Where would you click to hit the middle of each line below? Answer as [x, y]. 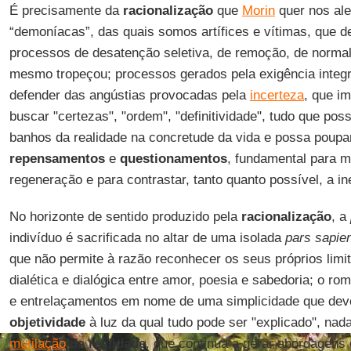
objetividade [47, 322]
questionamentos [173, 159]
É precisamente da [66, 11]
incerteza [277, 95]
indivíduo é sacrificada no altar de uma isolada [147, 238]
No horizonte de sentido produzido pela [125, 217]
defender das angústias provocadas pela [129, 95]
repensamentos [57, 159]
